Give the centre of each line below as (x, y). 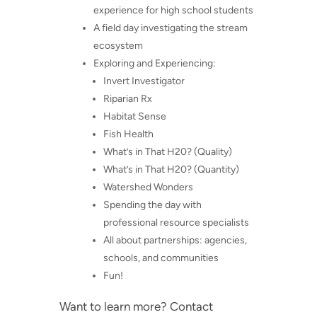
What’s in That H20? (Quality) (168, 152)
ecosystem (118, 46)
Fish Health (128, 134)
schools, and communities (161, 258)
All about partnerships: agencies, (175, 241)
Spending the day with (152, 205)
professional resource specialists (176, 223)
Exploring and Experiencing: (155, 64)
